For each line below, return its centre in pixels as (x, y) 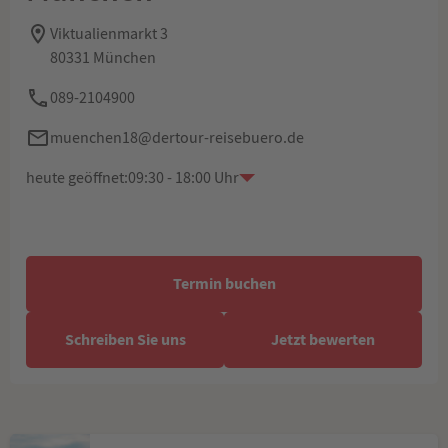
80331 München (103, 58)
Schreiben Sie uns (125, 339)
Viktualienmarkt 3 (109, 34)
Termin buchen (224, 283)
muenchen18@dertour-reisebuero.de (177, 138)
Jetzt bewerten (323, 339)
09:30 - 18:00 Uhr (183, 178)
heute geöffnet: (77, 178)
